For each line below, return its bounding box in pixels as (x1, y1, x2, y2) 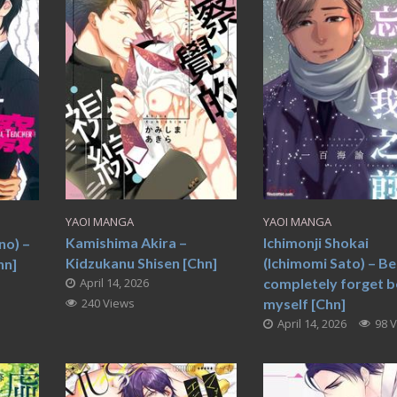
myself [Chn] (263, 294, 346, 312)
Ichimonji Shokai (263, 233, 370, 251)
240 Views (81, 294, 135, 311)
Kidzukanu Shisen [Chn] (65, 253, 217, 271)
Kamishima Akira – (65, 233, 187, 251)
